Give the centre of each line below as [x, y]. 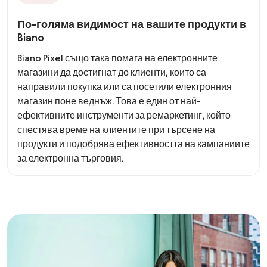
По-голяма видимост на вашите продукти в [132, 24]
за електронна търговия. [70, 158]
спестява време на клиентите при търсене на [116, 130]
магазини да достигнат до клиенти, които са [112, 72]
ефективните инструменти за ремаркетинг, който [124, 115]
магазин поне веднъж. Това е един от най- [109, 101]
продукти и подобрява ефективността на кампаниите [133, 144]
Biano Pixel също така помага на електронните [117, 58]
